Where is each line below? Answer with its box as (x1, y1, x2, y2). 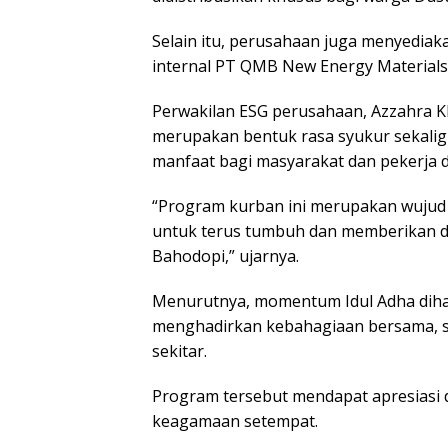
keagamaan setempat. (152, 410, 318, 433)
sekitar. (152, 340, 207, 363)
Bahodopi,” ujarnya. (152, 245, 299, 268)
